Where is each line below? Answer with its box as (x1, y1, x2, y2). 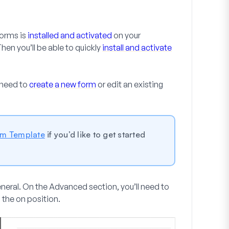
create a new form (29, 79, 96, 90)
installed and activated (28, 30, 112, 41)
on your (112, 30, 141, 41)
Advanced (49, 181, 87, 192)
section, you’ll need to (87, 181, 169, 192)
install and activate (102, 42, 172, 53)
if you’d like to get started (44, 129, 145, 140)
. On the (19, 181, 49, 192)
